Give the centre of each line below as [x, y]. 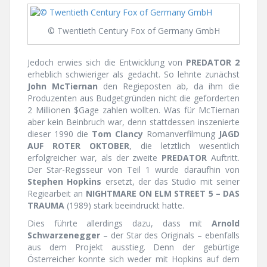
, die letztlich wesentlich [184, 145]
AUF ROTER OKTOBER [78, 145]
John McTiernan [63, 86]
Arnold [226, 223]
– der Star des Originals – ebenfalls [171, 235]
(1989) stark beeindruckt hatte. [124, 205]
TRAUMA [46, 205]
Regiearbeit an [57, 193]
